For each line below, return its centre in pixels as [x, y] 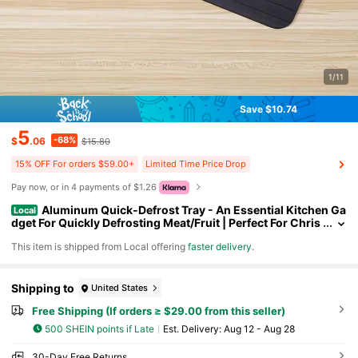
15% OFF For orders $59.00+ [75, 164]
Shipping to [43, 288]
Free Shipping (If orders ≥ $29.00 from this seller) [158, 311]
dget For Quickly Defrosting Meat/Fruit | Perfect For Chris [166, 222]
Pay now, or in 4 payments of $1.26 [84, 187]
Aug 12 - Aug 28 [259, 328]
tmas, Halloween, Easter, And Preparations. [129, 235]
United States [120, 287]
